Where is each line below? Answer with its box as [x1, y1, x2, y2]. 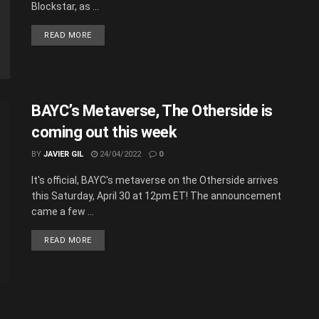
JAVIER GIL [43, 149, 83, 159]
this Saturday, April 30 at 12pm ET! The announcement [31, 189, 281, 202]
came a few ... [31, 205, 94, 217]
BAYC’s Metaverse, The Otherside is [31, 101, 273, 120]
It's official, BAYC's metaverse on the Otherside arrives [31, 174, 278, 186]
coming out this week [31, 122, 177, 141]
